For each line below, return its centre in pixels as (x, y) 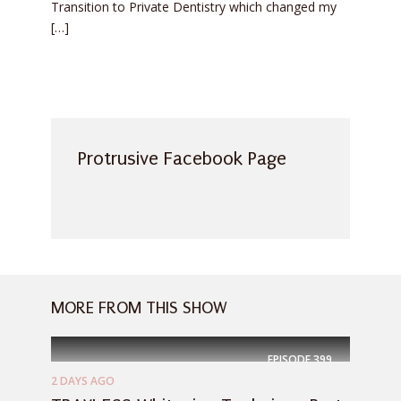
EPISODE (289, 359)
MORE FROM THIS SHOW (139, 308)
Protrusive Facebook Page (182, 159)
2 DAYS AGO (83, 381)
